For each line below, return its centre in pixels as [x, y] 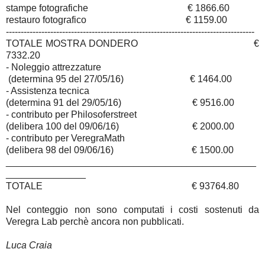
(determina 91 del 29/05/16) [64, 103]
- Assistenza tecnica [48, 91]
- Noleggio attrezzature [54, 67]
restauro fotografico [46, 20]
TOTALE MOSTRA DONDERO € [132, 44]
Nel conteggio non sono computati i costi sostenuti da [132, 210]
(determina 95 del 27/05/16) [66, 79]
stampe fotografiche [47, 8]
